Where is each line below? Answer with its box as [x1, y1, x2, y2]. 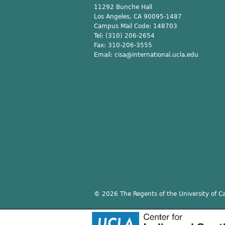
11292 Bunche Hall [94, 4, 152, 11]
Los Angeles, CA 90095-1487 [94, 13, 182, 21]
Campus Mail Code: [94, 23, 153, 30]
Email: [94, 51, 115, 59]
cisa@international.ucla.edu [115, 51, 198, 59]
